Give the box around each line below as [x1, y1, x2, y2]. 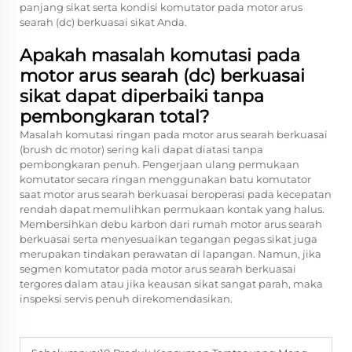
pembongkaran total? [20, 106, 209, 127]
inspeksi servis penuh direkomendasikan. [20, 292, 233, 305]
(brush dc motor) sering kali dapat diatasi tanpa [20, 143, 263, 156]
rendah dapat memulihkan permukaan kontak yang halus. [20, 203, 324, 215]
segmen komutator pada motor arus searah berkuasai [20, 262, 296, 275]
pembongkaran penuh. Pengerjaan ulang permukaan [20, 158, 299, 170]
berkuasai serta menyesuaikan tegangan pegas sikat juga [20, 233, 317, 245]
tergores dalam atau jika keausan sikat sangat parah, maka [20, 277, 323, 290]
